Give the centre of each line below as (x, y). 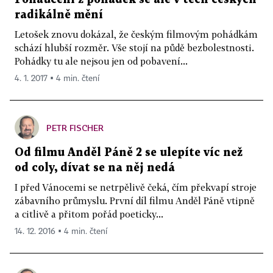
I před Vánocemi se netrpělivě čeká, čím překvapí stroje (136, 187)
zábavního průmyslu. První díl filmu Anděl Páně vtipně (135, 200)
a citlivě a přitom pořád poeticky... (89, 214)
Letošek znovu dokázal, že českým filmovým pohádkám (136, 34)
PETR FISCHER (75, 127)
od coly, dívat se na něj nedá (95, 168)
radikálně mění (59, 15)
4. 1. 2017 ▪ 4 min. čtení (57, 78)
